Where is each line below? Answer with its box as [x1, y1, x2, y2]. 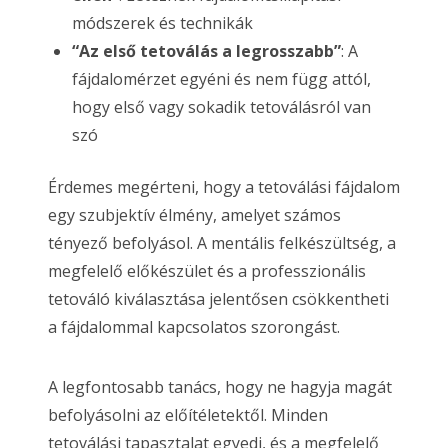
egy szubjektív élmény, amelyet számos [48, 204, 341, 227]
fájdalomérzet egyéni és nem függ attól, [72, 68, 371, 91]
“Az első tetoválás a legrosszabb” [72, 40, 341, 63]
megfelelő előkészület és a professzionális [48, 260, 366, 283]
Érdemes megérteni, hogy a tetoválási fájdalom [48, 176, 400, 199]
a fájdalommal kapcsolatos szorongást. [48, 316, 340, 339]
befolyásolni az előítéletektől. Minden [48, 404, 328, 427]
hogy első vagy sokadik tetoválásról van [72, 96, 371, 119]
